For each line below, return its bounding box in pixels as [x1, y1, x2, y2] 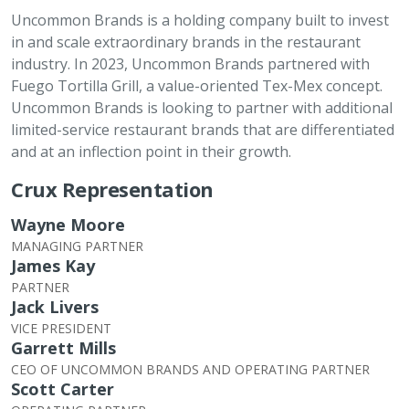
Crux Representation [11, 174, 214, 203]
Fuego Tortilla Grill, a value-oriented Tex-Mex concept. [11, 75, 383, 96]
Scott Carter [11, 377, 114, 400]
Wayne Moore [11, 213, 125, 236]
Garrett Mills [11, 336, 116, 359]
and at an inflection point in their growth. [11, 141, 291, 162]
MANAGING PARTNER [11, 236, 143, 255]
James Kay [11, 254, 95, 277]
